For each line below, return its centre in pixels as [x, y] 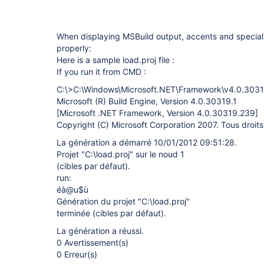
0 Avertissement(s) [93, 242]
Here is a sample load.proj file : [115, 60]
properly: [74, 48]
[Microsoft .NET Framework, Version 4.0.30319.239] [157, 113]
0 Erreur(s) [77, 254]
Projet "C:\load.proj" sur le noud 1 [121, 154]
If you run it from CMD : [101, 72]
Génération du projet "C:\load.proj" [123, 201]
